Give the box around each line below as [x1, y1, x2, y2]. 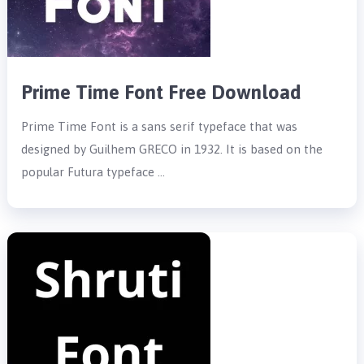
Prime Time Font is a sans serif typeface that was [21, 119, 298, 133]
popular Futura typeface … [21, 164, 166, 179]
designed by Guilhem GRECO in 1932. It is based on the [21, 141, 323, 156]
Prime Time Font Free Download [21, 80, 302, 103]
